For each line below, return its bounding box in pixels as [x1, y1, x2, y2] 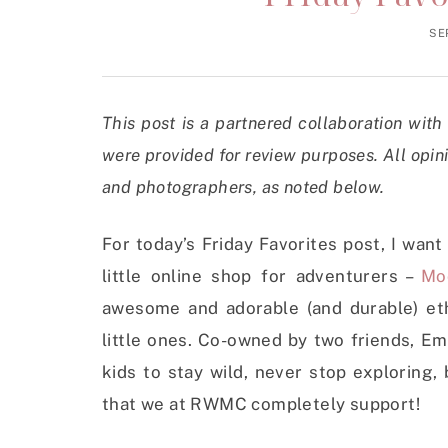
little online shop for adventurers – [102, 266, 421, 286]
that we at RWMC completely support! [102, 394, 420, 414]
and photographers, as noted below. [102, 177, 385, 197]
